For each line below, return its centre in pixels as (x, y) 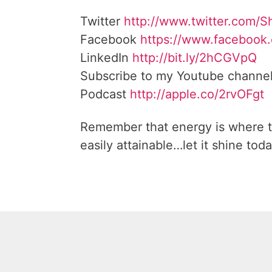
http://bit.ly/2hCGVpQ (195, 58)
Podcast (105, 94)
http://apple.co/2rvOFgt (197, 94)
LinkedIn (106, 58)
